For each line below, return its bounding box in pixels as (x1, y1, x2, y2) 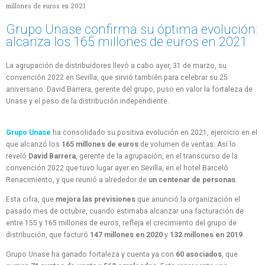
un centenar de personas (148, 175, 235, 184)
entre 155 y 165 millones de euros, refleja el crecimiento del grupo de (6, 218, 237, 227)
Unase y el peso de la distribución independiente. (6, 96, 169, 105)
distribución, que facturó (6, 230, 88, 239)
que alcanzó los (6, 140, 62, 148)
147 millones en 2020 (88, 230, 163, 239)
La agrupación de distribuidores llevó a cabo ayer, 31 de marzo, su (6, 61, 227, 70)
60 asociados (176, 250, 222, 258)
